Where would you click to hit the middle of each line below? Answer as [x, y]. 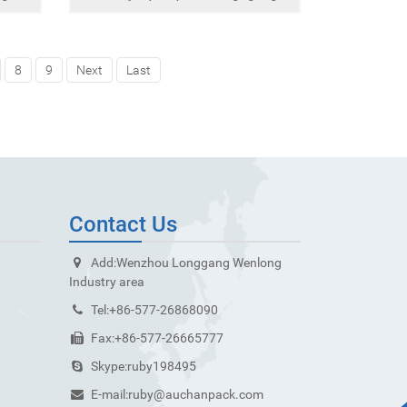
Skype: [106, 366]
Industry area [107, 281]
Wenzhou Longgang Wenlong [199, 262]
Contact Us [123, 224]
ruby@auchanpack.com [196, 394]
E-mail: [107, 394]
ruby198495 [162, 366]
